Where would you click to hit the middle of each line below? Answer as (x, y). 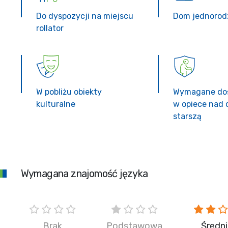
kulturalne (55, 104)
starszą (188, 116)
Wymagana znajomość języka (84, 174)
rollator (50, 28)
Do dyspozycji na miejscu (84, 16)
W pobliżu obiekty (69, 92)
